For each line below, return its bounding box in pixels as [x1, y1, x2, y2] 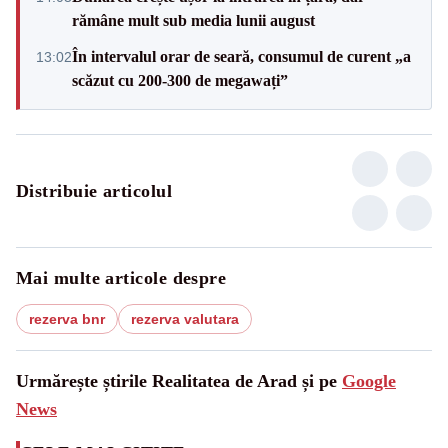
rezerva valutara [131, 311, 239, 328]
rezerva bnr [29, 311, 105, 328]
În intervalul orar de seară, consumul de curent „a [72, 48, 411, 66]
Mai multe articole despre [16, 268, 227, 289]
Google [342, 371, 396, 392]
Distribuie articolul [16, 181, 172, 202]
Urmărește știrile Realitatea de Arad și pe [16, 371, 342, 392]
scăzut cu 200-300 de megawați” [72, 72, 288, 90]
